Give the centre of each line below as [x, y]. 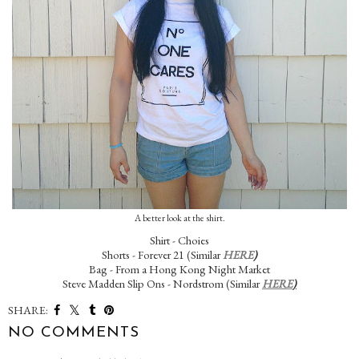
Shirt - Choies [179, 240]
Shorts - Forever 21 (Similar [162, 255]
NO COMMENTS [74, 333]
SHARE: [28, 310]
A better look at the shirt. [179, 217]
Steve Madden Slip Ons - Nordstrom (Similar [162, 284]
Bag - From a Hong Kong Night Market [179, 269]
